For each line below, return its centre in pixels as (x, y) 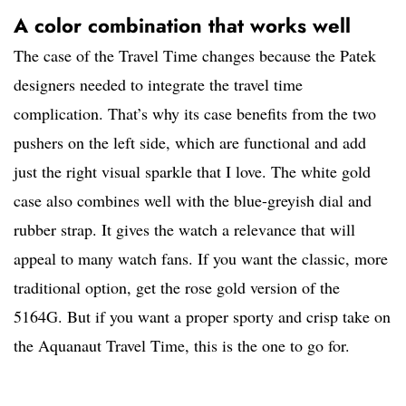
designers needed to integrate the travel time (158, 85)
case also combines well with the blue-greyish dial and (193, 201)
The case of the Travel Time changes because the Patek (195, 56)
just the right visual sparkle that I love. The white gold (192, 172)
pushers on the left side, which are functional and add (190, 143)
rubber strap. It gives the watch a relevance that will (184, 230)
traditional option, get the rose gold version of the (177, 288)
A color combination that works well (182, 26)
